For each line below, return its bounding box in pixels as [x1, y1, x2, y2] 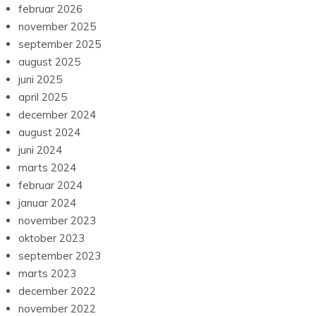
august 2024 [18, 126, 80, 140]
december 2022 [18, 284, 96, 298]
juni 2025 [18, 73, 62, 87]
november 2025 [18, 20, 96, 34]
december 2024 [18, 108, 96, 122]
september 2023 [18, 249, 101, 263]
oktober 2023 [18, 231, 85, 245]
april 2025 [18, 90, 67, 104]
